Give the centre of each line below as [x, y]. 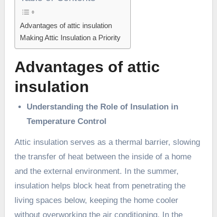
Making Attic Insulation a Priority [70, 37]
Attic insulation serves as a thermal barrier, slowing [107, 142]
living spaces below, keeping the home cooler [96, 201]
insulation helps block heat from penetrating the [100, 186]
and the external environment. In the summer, [96, 171]
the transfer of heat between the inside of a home [103, 157]
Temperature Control [67, 122]
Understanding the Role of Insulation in [103, 107]
